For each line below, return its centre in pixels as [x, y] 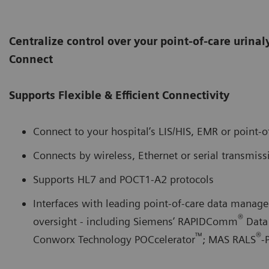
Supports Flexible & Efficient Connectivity [119, 95]
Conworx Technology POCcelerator [114, 239]
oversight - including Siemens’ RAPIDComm [135, 221]
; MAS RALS [229, 239]
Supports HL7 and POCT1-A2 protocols [123, 179]
